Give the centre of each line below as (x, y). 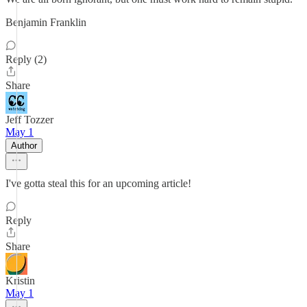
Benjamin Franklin (46, 22)
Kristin (20, 281)
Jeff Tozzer (29, 120)
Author (24, 146)
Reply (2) (26, 59)
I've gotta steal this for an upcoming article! (98, 183)
